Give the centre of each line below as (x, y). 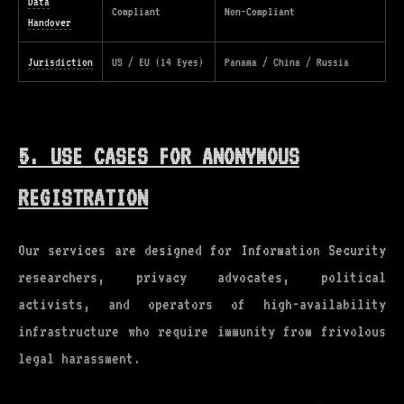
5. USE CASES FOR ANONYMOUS (159, 156)
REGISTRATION (83, 198)
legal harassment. (79, 358)
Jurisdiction (60, 62)
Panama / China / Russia (287, 62)
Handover (50, 22)
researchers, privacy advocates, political (202, 277)
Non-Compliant (260, 11)
